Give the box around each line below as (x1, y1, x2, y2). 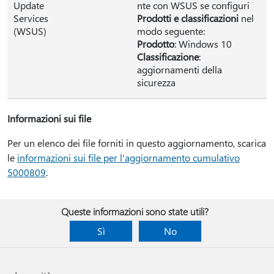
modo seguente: (137, 24, 205, 37)
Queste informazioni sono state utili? (61, 205, 209, 218)
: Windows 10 (174, 37, 232, 50)
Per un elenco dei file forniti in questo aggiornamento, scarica (7, 136, 266, 149)
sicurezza (137, 76, 176, 89)
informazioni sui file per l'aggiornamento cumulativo (17, 151, 240, 164)
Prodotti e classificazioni (137, 12, 239, 24)
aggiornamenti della (137, 63, 222, 76)
